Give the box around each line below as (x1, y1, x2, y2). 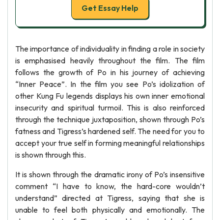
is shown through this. (15, 150, 86, 160)
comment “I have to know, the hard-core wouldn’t (15, 181, 205, 191)
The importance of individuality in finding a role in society (15, 44, 205, 54)
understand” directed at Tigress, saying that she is (15, 193, 205, 203)
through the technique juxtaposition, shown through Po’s (15, 114, 205, 124)
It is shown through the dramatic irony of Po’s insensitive (15, 169, 205, 179)
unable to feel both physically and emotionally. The (15, 205, 205, 215)
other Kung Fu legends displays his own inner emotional (15, 91, 205, 101)
